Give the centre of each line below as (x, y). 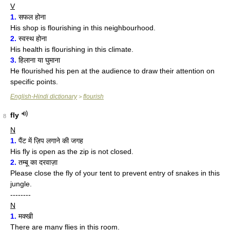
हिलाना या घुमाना (38, 60)
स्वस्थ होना (32, 39)
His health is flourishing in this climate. (72, 49)
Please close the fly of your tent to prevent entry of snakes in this (115, 173)
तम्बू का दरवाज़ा (37, 162)
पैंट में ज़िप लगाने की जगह (50, 141)
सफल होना (31, 17)
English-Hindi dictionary (44, 97)
